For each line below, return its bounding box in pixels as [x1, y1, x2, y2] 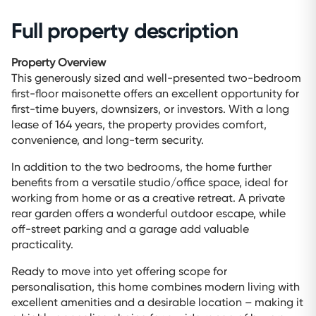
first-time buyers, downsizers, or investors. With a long [11, 102, 289, 116]
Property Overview [11, 55, 106, 69]
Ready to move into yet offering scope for [11, 264, 227, 278]
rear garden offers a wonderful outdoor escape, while [11, 206, 286, 220]
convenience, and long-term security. [11, 133, 204, 147]
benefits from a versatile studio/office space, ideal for [11, 175, 288, 189]
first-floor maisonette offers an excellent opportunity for [11, 86, 299, 100]
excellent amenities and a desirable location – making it [11, 295, 303, 309]
